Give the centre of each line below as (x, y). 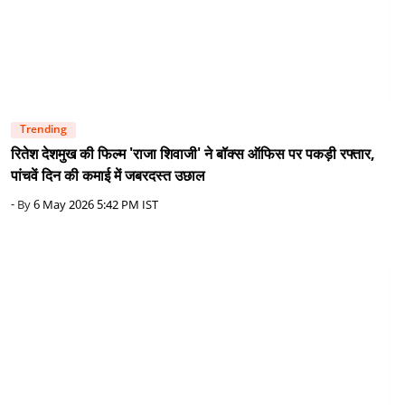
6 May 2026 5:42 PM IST (96, 206)
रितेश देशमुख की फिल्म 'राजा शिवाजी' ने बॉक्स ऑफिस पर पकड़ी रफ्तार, (193, 155)
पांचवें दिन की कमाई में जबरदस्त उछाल (108, 177)
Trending (43, 130)
